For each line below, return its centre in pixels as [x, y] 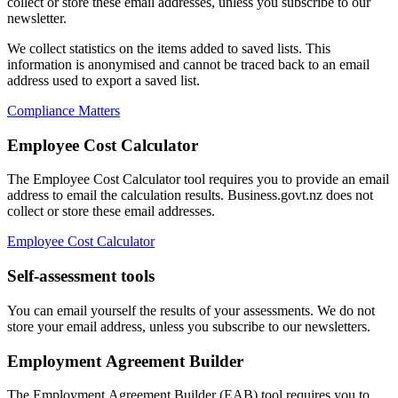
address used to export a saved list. [103, 80]
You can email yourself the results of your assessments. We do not [191, 310]
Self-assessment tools [81, 276]
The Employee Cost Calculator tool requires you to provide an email [198, 179]
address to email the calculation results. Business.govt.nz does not [190, 195]
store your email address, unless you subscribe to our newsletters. [189, 326]
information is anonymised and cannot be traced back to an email [188, 64]
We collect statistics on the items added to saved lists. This [169, 48]
